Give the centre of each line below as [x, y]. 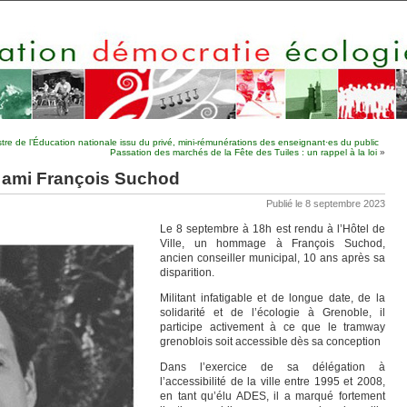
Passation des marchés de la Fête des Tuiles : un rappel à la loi [243, 152]
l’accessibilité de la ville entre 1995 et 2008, [273, 382]
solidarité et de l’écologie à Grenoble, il [273, 313]
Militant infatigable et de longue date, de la [273, 298]
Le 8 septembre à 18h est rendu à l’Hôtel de [273, 229]
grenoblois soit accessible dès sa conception [270, 342]
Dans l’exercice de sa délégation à [273, 367]
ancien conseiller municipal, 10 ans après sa [273, 258]
